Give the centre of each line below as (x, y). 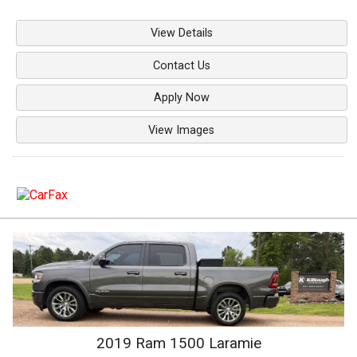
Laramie (235, 343)
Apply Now (181, 98)
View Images (182, 130)
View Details (181, 33)
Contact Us (181, 65)
